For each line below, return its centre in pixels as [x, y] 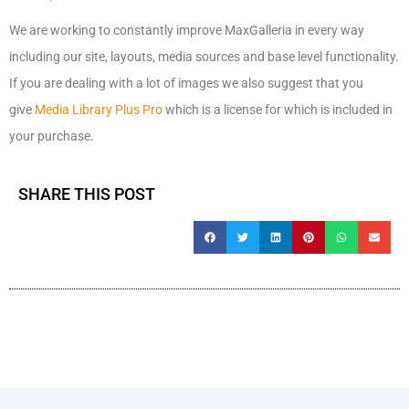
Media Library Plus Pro [99, 110]
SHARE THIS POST [87, 194]
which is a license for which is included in [278, 110]
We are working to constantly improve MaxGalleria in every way [187, 30]
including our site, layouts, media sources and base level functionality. [204, 57]
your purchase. [52, 136]
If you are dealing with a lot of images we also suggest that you [186, 83]
